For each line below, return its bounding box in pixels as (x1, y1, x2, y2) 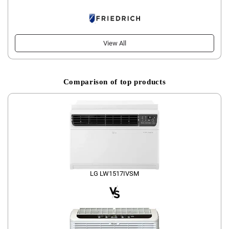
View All (103, 39, 126, 47)
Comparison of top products (63, 77, 166, 86)
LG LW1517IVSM (90, 170, 139, 178)
